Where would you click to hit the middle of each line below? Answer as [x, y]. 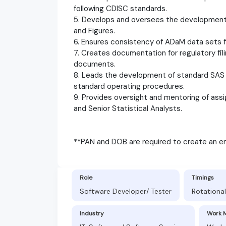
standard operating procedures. [129, 86]
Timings [203, 177]
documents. [95, 64]
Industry [92, 213]
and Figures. [94, 31]
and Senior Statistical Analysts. [128, 108]
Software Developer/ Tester [126, 191]
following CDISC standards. [120, 8]
